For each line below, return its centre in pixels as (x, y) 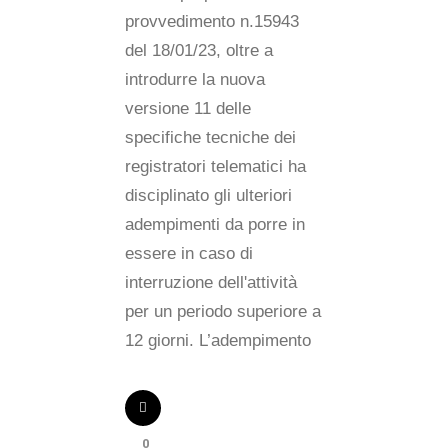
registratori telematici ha (215, 166)
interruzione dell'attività (211, 282)
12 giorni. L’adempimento (218, 340)
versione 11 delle (188, 108)
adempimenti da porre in (215, 224)
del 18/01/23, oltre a (199, 50)
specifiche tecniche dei (210, 137)
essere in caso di (189, 253)
